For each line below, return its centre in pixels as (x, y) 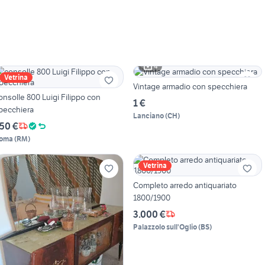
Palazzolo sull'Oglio (165, 227)
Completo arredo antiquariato (185, 185)
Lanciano (148, 115)
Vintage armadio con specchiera (190, 86)
